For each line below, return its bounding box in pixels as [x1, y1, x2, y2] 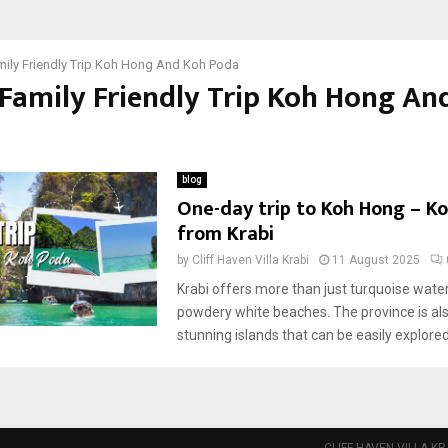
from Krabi [177, 217, 275, 251]
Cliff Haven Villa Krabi [192, 253, 310, 267]
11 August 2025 [332, 253, 421, 267]
